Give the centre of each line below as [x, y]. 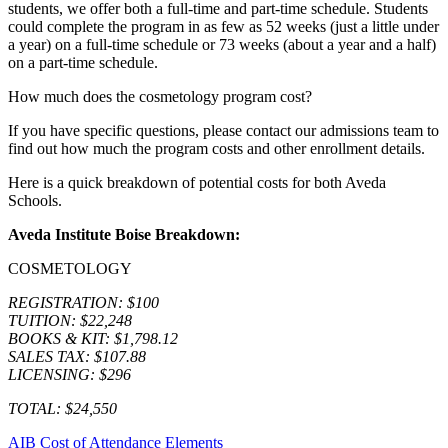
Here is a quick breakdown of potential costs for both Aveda [197, 182]
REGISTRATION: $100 [83, 302]
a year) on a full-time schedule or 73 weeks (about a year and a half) [222, 44]
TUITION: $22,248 [70, 320]
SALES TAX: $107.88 [77, 356]
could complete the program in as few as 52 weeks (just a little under [223, 26]
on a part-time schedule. [83, 62]
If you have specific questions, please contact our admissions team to [223, 130]
